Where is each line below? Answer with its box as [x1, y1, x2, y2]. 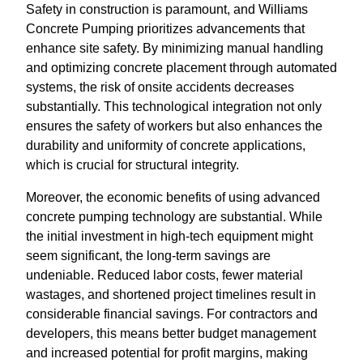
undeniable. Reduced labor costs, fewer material [26, 268, 303, 282]
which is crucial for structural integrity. [26, 158, 239, 172]
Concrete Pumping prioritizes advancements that [26, 22, 305, 36]
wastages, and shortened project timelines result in [26, 288, 316, 301]
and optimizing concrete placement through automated [26, 61, 337, 75]
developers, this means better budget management [26, 327, 316, 340]
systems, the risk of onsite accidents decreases [26, 80, 294, 94]
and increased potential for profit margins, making [26, 346, 308, 360]
